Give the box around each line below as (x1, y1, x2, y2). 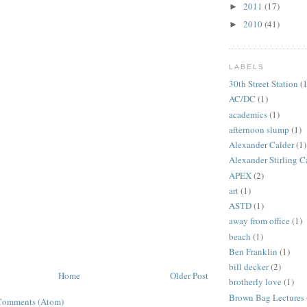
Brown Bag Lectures (229, 291, 304, 304)
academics (229, 108, 267, 121)
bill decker (229, 260, 269, 273)
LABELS (229, 63, 265, 71)
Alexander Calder (229, 138, 294, 151)
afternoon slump (229, 123, 289, 136)
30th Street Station (229, 77, 298, 90)
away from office (229, 214, 290, 228)
